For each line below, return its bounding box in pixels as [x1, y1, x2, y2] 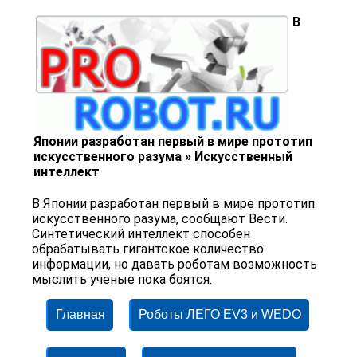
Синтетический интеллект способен [32, 226, 251, 242]
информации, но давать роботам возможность [32, 257, 318, 273]
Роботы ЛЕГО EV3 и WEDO [139, 308, 301, 322]
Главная [56, 308, 105, 322]
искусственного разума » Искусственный [33, 149, 293, 165]
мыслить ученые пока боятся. [32, 272, 213, 288]
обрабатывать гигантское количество [32, 241, 265, 257]
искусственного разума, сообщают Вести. [32, 211, 288, 227]
